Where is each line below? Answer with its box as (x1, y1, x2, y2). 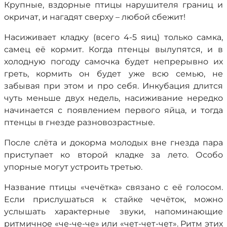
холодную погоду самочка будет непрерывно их (4, 57, 223, 66)
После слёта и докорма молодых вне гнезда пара (4, 138, 223, 147)
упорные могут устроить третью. (4, 162, 142, 172)
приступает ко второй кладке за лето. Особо (4, 150, 223, 160)
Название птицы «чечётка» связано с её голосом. (4, 182, 223, 192)
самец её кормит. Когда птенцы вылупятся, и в (4, 45, 223, 54)
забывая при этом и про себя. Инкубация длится (4, 81, 223, 91)
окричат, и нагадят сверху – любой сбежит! (4, 12, 185, 22)
